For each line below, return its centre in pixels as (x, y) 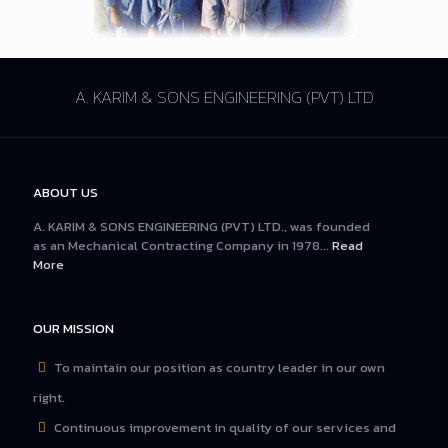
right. (49, 397)
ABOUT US (65, 192)
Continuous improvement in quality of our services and (224, 427)
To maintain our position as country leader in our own (218, 367)
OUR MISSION (73, 328)
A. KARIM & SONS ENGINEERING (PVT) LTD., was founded (201, 226)
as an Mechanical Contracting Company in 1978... (182, 245)
